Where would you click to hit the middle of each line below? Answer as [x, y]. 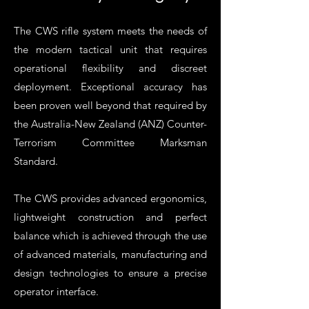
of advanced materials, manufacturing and [110, 254]
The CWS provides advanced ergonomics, [110, 198]
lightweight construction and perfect [110, 217]
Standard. [36, 161]
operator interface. [60, 291]
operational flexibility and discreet [110, 68]
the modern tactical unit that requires [110, 49]
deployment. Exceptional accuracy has [110, 87]
